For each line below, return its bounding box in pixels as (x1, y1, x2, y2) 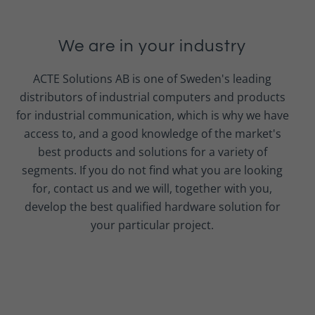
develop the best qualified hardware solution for (24, 199, 281, 214)
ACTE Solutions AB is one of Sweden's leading (33, 71, 271, 86)
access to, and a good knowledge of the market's (23, 126, 281, 141)
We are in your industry (58, 37, 246, 55)
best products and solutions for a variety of (37, 144, 267, 160)
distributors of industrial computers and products (19, 89, 285, 105)
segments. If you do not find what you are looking (22, 162, 283, 178)
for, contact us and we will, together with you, (32, 181, 272, 196)
